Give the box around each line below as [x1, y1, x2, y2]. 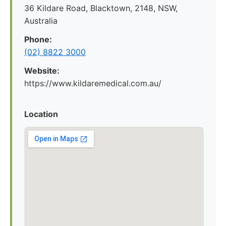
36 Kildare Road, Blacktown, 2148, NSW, [24, 3, 178, 13]
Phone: [24, 34, 52, 44]
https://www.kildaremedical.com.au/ [24, 78, 161, 88]
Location [24, 109, 58, 119]
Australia [24, 16, 58, 26]
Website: [24, 66, 60, 76]
